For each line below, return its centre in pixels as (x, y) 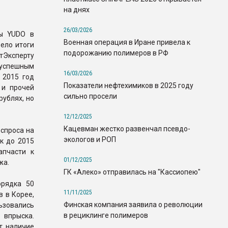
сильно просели (90, 96)
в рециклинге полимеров (106, 215)
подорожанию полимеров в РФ (116, 53)
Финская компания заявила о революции (133, 204)
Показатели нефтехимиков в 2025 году (129, 85)
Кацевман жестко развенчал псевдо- (127, 129)
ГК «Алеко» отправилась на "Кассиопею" (132, 172)
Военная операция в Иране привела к (127, 42)
